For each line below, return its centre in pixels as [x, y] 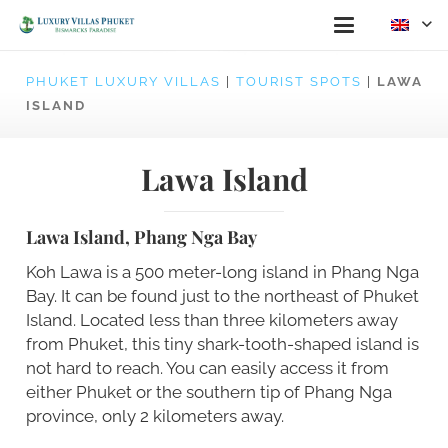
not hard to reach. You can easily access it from [207, 367]
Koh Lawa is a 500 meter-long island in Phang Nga [222, 271]
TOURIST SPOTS [298, 81]
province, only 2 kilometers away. [154, 415]
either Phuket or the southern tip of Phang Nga [208, 391]
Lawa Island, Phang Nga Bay [141, 236]
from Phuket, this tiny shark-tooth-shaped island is [222, 343]
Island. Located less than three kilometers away [211, 319]
